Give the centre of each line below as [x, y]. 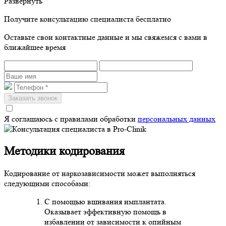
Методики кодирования [64, 151]
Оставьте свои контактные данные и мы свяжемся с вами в [106, 37]
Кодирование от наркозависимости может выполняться [100, 174]
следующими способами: [47, 184]
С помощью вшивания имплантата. [105, 202]
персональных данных [177, 119]
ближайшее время [35, 47]
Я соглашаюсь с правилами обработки [71, 119]
